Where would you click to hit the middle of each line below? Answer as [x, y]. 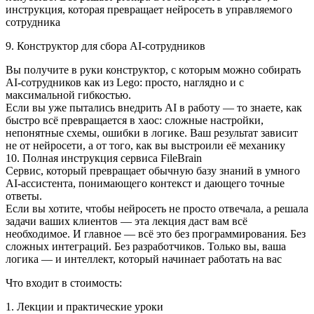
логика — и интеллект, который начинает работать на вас [144, 259]
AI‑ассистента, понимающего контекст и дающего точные [145, 184]
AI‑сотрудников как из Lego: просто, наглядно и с [125, 83]
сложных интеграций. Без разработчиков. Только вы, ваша [146, 247]
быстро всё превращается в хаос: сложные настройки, [135, 121]
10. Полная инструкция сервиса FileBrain [104, 158]
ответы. [24, 196]
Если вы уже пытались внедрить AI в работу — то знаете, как [154, 108]
